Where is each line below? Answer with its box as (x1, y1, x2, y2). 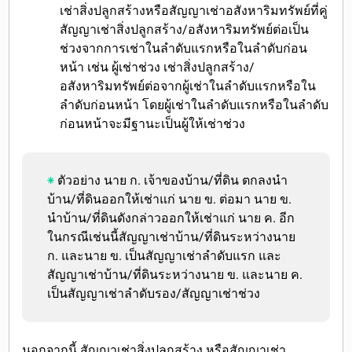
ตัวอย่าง (57, 172, 101, 188)
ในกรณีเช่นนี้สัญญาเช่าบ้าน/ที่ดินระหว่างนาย (47, 229, 296, 244)
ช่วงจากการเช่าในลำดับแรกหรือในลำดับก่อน (60, 40, 308, 56)
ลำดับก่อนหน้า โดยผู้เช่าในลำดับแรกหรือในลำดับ (60, 97, 329, 112)
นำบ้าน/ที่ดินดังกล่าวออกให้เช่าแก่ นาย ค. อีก (47, 210, 295, 225)
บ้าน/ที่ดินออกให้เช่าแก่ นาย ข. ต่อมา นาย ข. (47, 191, 292, 207)
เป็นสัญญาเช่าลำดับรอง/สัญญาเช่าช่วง (47, 285, 261, 301)
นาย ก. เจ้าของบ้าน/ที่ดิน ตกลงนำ (101, 172, 288, 188)
